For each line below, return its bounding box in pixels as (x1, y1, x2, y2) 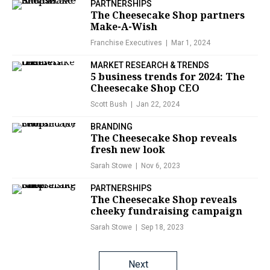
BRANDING (90, 122, 133, 132)
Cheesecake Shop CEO (90, 81, 199, 95)
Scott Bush (90, 100, 127, 109)
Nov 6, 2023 (141, 162, 180, 171)
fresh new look (90, 143, 165, 157)
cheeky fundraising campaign (90, 204, 242, 218)
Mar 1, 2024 (171, 39, 210, 48)
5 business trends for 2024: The (90, 70, 245, 84)
